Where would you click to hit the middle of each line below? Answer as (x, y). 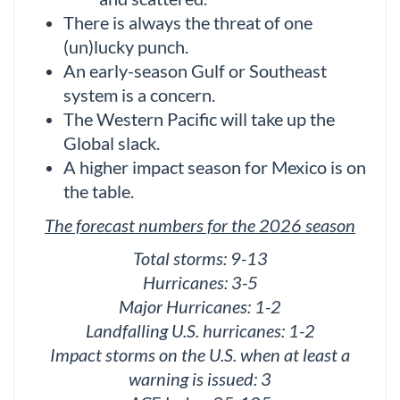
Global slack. (112, 143)
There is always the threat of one (188, 23)
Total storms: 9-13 (200, 258)
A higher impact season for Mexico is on (215, 167)
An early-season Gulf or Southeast (195, 71)
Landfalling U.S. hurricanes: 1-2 (200, 331)
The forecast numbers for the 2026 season (200, 225)
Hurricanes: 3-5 (200, 283)
